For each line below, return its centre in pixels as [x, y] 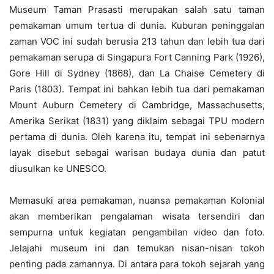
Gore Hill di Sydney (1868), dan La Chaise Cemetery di [137, 73]
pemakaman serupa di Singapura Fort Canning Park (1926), [137, 57]
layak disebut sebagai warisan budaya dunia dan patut [137, 152]
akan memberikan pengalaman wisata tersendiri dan [137, 216]
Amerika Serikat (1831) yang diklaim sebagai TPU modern [137, 120]
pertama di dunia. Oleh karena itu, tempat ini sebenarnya [137, 136]
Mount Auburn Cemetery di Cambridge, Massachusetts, [137, 105]
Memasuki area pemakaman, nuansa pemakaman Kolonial [137, 200]
